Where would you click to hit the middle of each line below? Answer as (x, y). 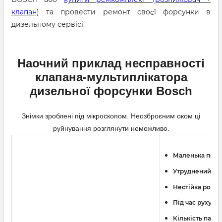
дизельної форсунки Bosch (111, 91)
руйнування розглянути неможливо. (111, 128)
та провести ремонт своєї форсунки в (125, 12)
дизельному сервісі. (48, 24)
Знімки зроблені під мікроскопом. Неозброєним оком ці (111, 116)
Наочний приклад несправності (111, 63)
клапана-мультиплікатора (111, 77)
